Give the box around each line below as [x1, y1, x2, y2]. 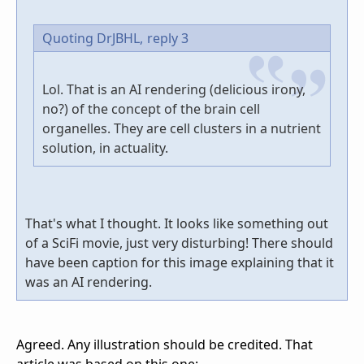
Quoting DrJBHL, [42, 29, 143, 48]
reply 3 [147, 29, 188, 48]
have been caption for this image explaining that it [25, 253, 334, 272]
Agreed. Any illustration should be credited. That [16, 336, 313, 354]
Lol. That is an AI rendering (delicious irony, [42, 80, 305, 99]
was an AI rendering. [25, 273, 152, 292]
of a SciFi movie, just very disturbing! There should [25, 234, 333, 253]
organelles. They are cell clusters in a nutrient [42, 119, 321, 138]
